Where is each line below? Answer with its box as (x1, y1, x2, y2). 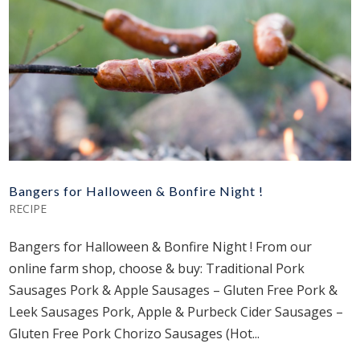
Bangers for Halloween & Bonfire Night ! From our (9, 237, 313, 256)
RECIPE (9, 200, 47, 216)
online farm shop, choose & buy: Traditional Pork (9, 259, 305, 277)
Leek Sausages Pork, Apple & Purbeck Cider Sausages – (9, 302, 344, 321)
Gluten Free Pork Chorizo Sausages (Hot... (9, 324, 260, 342)
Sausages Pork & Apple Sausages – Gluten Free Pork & (9, 280, 338, 299)
